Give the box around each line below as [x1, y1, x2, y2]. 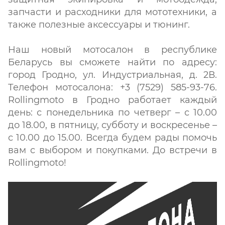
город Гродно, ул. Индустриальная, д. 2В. [8, 69, 217, 80]
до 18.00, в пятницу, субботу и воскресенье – [8, 120, 217, 131]
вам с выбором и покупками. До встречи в [8, 145, 217, 156]
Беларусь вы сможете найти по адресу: [8, 57, 217, 68]
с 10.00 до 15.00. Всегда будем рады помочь [8, 132, 217, 143]
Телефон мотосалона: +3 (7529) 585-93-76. [8, 82, 217, 93]
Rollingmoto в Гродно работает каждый [8, 94, 217, 105]
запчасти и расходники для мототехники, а [8, 7, 217, 18]
